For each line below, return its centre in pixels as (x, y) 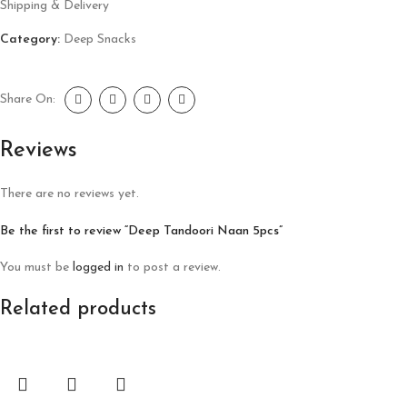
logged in (98, 267)
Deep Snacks (100, 39)
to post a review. (172, 267)
